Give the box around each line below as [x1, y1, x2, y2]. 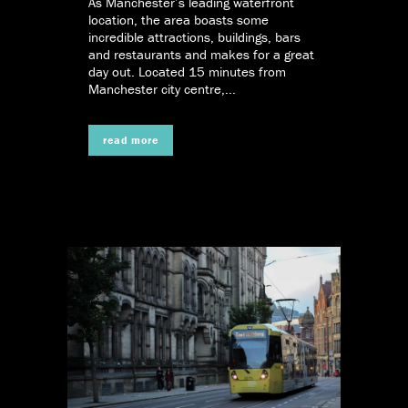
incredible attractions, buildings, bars [88, 27, 301, 46]
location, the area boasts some [88, 10, 269, 28]
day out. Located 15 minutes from [88, 62, 286, 80]
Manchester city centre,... [88, 79, 236, 97]
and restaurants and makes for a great [88, 45, 314, 63]
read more [103, 132, 158, 147]
